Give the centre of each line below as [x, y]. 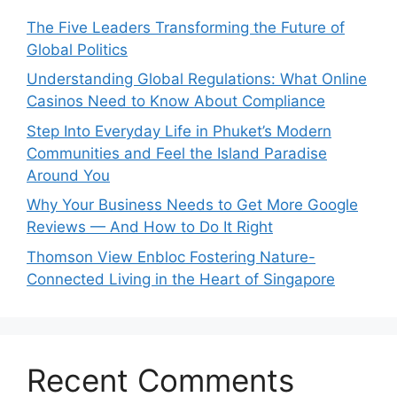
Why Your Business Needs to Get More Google [192, 205]
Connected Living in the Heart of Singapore [181, 279]
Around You [68, 175]
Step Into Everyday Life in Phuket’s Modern [179, 131]
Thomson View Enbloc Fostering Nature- [171, 257]
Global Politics [77, 49]
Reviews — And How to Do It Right [150, 227]
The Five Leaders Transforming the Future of [186, 27]
